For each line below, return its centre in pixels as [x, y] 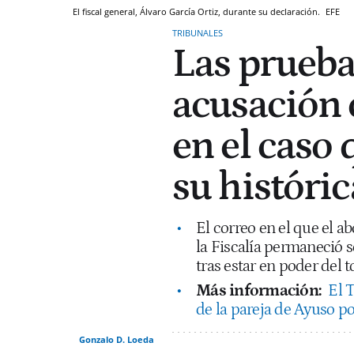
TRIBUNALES [198, 32]
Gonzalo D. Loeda [117, 339]
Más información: [260, 290]
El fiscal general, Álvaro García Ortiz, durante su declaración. [198, 11]
